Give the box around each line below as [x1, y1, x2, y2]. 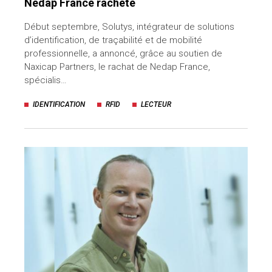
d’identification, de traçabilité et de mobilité [24, 35, 202, 46]
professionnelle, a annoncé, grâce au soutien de [24, 48, 222, 59]
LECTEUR [141, 100, 171, 109]
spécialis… [24, 75, 67, 86]
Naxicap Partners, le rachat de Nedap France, [24, 61, 210, 73]
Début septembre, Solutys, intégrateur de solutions [24, 21, 234, 33]
